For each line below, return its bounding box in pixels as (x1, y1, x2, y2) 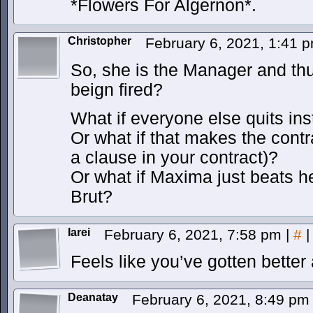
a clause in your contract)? (71, 148, 278, 167)
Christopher (68, 35, 131, 47)
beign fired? (71, 80, 163, 99)
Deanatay (68, 291, 118, 303)
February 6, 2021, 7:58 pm (104, 226, 286, 242)
